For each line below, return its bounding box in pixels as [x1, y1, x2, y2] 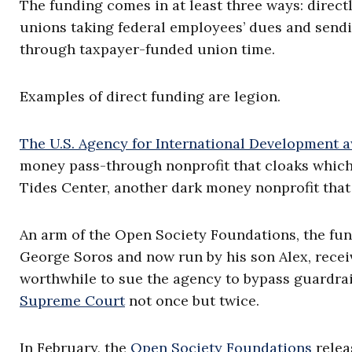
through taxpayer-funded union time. [20, 40, 275, 58]
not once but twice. [125, 291, 259, 310]
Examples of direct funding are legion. [20, 87, 280, 105]
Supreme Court [20, 291, 125, 310]
